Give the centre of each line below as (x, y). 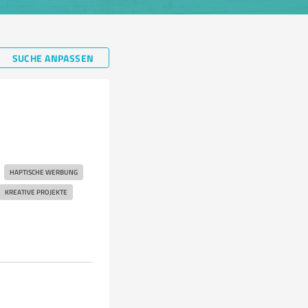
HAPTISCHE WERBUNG (43, 172)
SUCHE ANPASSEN (53, 58)
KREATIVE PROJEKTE (36, 192)
